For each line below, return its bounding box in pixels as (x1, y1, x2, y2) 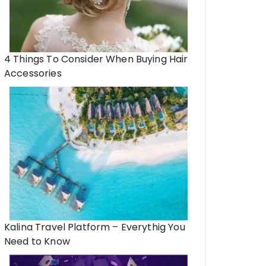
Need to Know (4, 235, 70, 248)
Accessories (4, 66, 62, 80)
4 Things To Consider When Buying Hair (4, 52, 188, 66)
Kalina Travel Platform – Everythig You (4, 220, 185, 234)
